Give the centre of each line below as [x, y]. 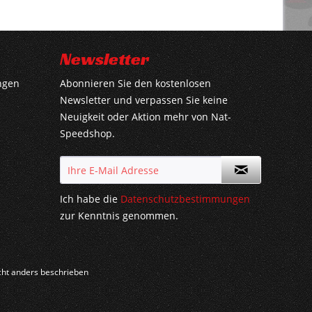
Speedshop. [87, 133]
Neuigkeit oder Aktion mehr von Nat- [146, 117]
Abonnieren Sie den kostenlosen [135, 83]
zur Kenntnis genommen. [119, 216]
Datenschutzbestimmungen [185, 199]
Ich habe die [90, 199]
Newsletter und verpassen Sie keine [144, 100]
